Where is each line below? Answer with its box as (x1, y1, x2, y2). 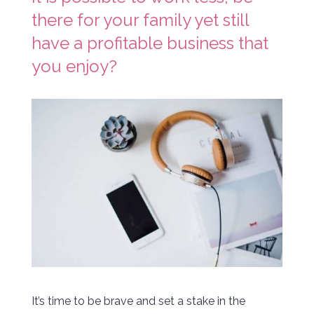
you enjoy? (31, 56, 117, 77)
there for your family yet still (31, 10, 249, 31)
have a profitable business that (31, 33, 268, 54)
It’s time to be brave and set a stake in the (31, 294, 245, 308)
